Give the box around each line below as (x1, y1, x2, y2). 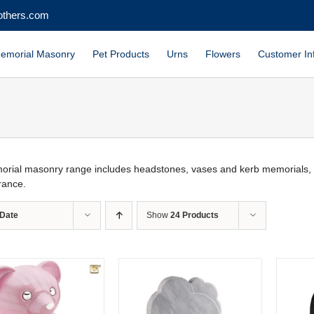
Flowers (205, 48, 240, 60)
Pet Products (93, 48, 149, 60)
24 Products (170, 210, 219, 220)
